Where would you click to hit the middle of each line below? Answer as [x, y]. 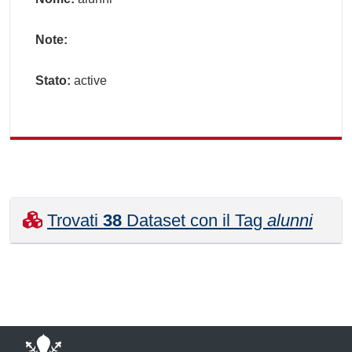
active [89, 81]
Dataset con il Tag [194, 220]
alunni [290, 220]
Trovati [75, 220]
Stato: [53, 81]
